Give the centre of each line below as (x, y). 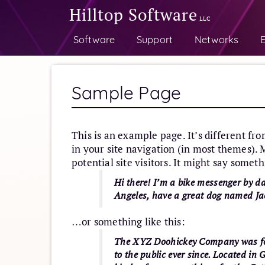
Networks (216, 39)
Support (155, 39)
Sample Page (127, 93)
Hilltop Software (133, 14)
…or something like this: (128, 222)
